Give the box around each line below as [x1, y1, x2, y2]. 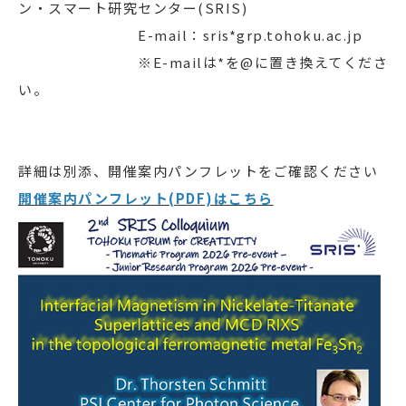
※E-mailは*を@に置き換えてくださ [18, 53, 388, 72]
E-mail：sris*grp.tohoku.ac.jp [18, 25, 362, 44]
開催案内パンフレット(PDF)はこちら [18, 188, 274, 208]
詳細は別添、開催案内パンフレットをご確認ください [18, 161, 378, 180]
